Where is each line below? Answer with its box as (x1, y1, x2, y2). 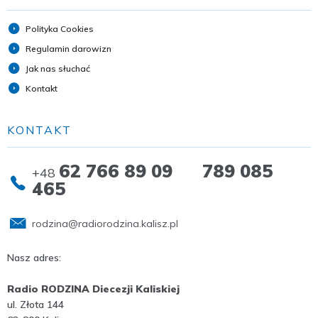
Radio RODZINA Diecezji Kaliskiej (7, 283, 180, 296)
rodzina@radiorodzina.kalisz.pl (32, 217, 178, 231)
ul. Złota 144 (7, 298, 64, 312)
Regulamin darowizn (26, 43, 111, 55)
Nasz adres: (7, 251, 61, 265)
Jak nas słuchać (26, 63, 90, 75)
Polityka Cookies (26, 23, 94, 35)
